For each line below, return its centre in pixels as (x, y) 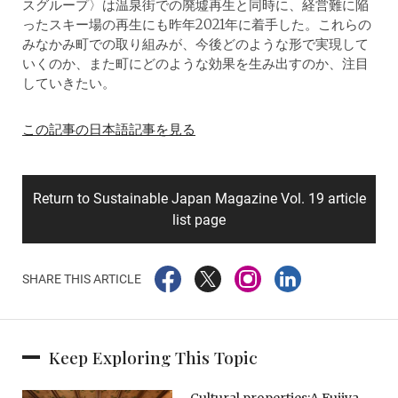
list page (199, 220)
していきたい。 (69, 84)
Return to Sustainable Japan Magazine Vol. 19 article (199, 199)
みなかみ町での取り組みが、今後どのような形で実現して (195, 44)
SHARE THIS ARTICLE (82, 279)
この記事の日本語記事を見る (109, 130)
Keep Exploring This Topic (153, 358)
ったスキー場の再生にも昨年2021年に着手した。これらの (197, 25)
